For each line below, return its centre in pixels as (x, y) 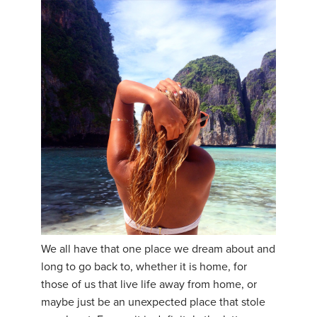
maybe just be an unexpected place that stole (153, 302)
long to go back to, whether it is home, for (144, 267)
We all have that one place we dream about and (158, 249)
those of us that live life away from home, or (149, 285)
